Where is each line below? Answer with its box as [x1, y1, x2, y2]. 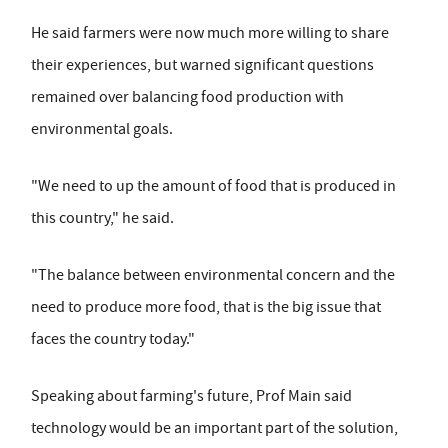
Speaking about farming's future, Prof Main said [31, 385, 352, 406]
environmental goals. [31, 118, 173, 139]
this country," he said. [31, 207, 174, 228]
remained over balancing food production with [31, 86, 344, 107]
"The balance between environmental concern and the [31, 264, 395, 285]
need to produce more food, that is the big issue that [31, 296, 381, 317]
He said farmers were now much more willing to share [31, 22, 389, 43]
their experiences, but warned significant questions [31, 54, 374, 75]
